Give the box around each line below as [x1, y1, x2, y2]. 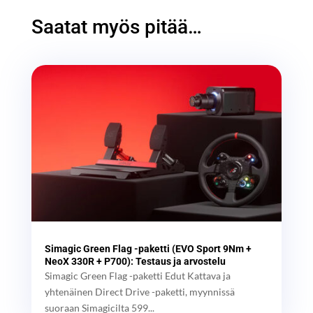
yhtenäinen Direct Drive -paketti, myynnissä [44, 285, 235, 298]
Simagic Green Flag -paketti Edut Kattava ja [44, 269, 231, 282]
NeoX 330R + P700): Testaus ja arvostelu [44, 255, 226, 267]
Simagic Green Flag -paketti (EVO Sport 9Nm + [44, 242, 252, 254]
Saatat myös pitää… [31, 15, 202, 38]
